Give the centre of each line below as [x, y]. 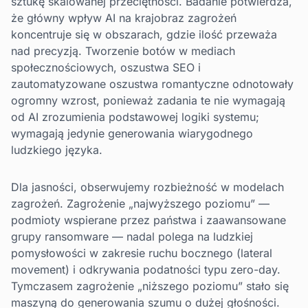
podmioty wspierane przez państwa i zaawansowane [148, 220]
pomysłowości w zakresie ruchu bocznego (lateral [142, 253]
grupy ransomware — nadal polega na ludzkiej [132, 237]
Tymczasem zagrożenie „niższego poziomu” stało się [150, 286]
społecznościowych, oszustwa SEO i [106, 68]
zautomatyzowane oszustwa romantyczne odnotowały [152, 84]
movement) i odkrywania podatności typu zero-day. [146, 270]
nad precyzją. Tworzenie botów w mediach [123, 51]
